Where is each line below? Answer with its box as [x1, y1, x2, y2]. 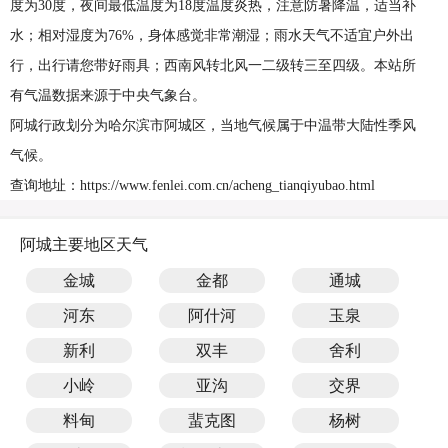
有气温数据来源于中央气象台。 [10, 87, 206, 103]
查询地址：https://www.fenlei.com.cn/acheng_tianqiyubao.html [10, 177, 375, 193]
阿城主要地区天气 [20, 236, 148, 253]
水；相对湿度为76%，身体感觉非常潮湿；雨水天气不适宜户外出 [10, 27, 414, 43]
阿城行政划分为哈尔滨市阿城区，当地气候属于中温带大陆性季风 [10, 117, 416, 133]
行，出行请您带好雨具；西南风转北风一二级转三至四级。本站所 [10, 57, 416, 73]
